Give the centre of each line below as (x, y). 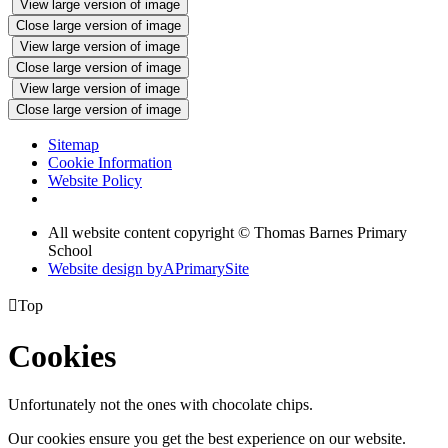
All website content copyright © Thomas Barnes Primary (227, 233)
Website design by (105, 269)
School (70, 251)
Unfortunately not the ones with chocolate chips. (160, 405)
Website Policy (95, 181)
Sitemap (73, 145)
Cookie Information (110, 163)
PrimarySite (212, 269)
